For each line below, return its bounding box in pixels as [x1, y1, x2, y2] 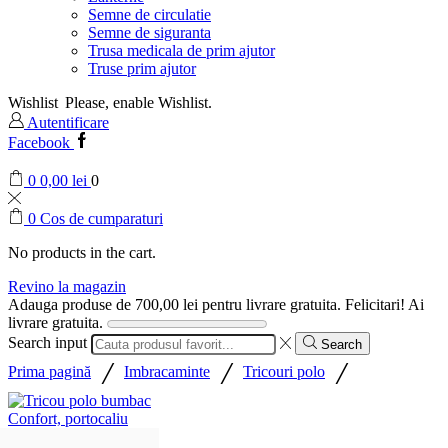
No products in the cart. [8, 244, 156, 262]
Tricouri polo [243, 362, 325, 380]
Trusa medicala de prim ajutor [88, 42, 275, 60]
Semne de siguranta [88, 24, 211, 42]
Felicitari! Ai [345, 296, 424, 314]
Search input [8, 334, 87, 352]
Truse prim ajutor [88, 60, 196, 78]
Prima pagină [8, 362, 91, 380]
